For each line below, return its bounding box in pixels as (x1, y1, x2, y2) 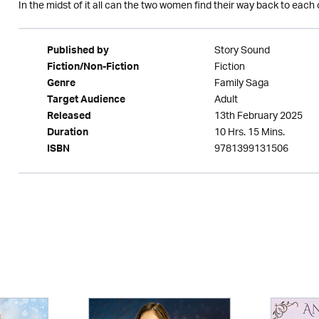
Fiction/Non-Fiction (46, 58, 139, 78)
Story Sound (214, 40, 270, 62)
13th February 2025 (214, 105, 303, 127)
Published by (46, 42, 109, 62)
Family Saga (214, 73, 269, 95)
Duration (46, 124, 88, 144)
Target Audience (46, 91, 125, 111)
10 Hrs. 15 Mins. (214, 122, 285, 144)
